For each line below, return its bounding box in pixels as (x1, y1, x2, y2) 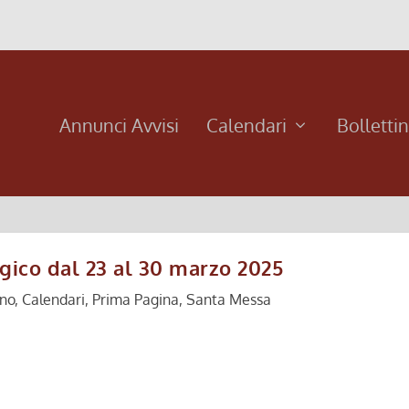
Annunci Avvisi (59, 113, 179, 137)
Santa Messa (185, 290, 271, 309)
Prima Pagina (91, 290, 179, 309)
